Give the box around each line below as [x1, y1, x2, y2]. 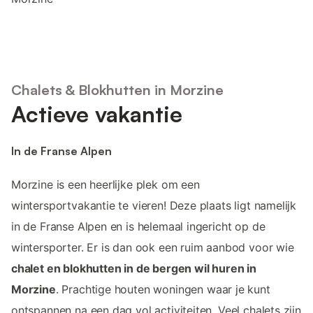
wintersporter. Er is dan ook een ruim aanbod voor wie [11, 240, 294, 255]
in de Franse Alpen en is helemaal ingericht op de [11, 219, 265, 234]
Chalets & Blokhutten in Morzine [11, 80, 224, 99]
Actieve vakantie [11, 99, 182, 128]
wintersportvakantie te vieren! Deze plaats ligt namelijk [11, 198, 297, 213]
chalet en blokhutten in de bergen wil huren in [11, 261, 256, 276]
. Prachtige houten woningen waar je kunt [55, 282, 270, 297]
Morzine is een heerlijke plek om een [11, 177, 200, 192]
